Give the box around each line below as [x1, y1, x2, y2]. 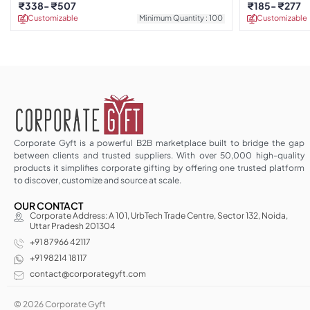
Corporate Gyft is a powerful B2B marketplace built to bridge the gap [14, 137, 304, 148]
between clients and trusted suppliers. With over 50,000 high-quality [14, 149, 304, 161]
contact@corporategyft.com [29, 268, 146, 279]
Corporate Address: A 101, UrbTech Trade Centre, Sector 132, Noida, [29, 210, 288, 221]
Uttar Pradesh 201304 [29, 220, 116, 231]
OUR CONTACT [14, 199, 83, 212]
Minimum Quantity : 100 [139, 12, 223, 22]
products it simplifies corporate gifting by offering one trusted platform [14, 162, 304, 173]
